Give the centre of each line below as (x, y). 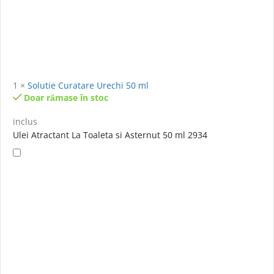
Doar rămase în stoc (66, 98)
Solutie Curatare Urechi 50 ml (88, 86)
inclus (25, 122)
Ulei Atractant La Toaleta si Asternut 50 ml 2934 (110, 135)
